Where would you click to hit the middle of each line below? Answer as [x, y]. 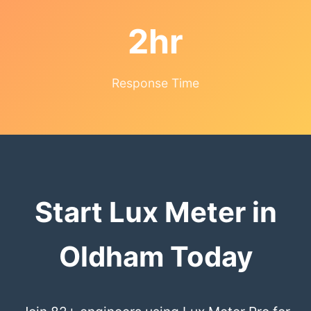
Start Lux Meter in [155, 212]
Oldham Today [155, 257]
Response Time [155, 83]
